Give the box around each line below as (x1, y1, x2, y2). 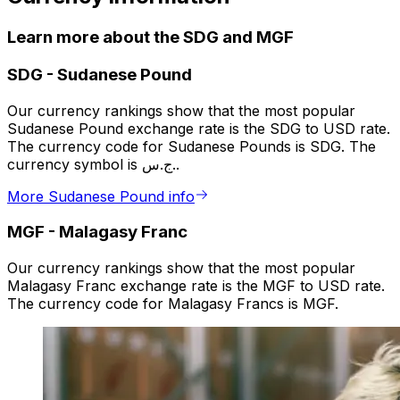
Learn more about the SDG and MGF (7, 27, 294, 48)
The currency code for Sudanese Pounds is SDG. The (7, 137, 376, 155)
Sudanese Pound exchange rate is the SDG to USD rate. (7, 119, 390, 137)
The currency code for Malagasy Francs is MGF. (7, 295, 338, 313)
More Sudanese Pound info (7, 187, 195, 205)
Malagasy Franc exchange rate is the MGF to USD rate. (7, 277, 385, 296)
